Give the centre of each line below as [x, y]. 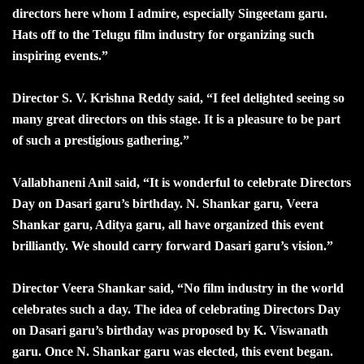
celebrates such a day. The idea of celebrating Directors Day [176, 309]
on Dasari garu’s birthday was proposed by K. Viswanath [170, 330]
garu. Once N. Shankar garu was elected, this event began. [173, 351]
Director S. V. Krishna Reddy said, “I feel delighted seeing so [178, 97]
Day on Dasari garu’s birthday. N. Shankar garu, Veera [165, 203]
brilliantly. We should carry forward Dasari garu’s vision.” [173, 245]
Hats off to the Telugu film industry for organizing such [163, 34]
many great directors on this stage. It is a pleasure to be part [176, 119]
